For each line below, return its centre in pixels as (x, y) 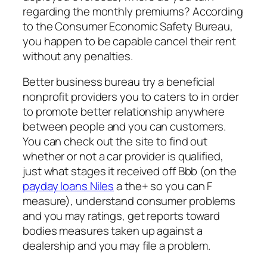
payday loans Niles (69, 186)
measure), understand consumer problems (129, 201)
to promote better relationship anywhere (124, 112)
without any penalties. (78, 56)
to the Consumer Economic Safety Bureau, (128, 26)
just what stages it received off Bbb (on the (130, 171)
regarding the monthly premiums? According (133, 11)
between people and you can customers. (125, 127)
